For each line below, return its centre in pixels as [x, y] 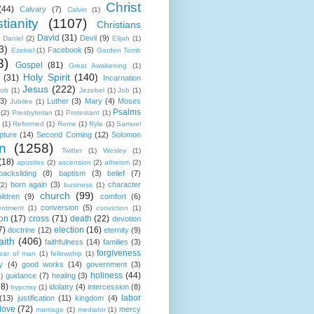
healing [63, 276]
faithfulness [64, 242]
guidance [21, 276]
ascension [74, 163]
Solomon [126, 135]
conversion [59, 208]
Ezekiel [22, 50]
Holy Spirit [46, 77]
